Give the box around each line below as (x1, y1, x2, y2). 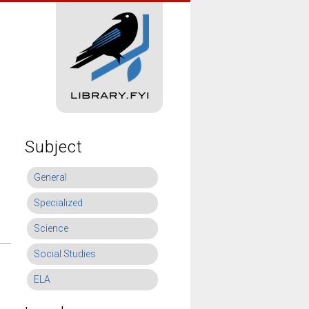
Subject (25, 137, 83, 157)
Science (34, 223, 68, 234)
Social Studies (34, 248, 96, 259)
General (34, 172, 67, 183)
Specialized (34, 197, 83, 208)
